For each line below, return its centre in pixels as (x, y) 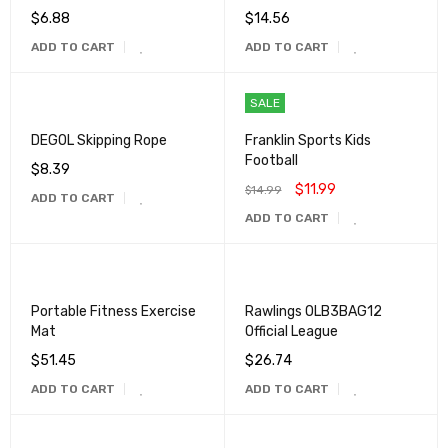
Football (271, 160)
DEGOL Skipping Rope (99, 140)
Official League (291, 331)
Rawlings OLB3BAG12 (313, 311)
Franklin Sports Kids (307, 140)
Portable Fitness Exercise (113, 311)
